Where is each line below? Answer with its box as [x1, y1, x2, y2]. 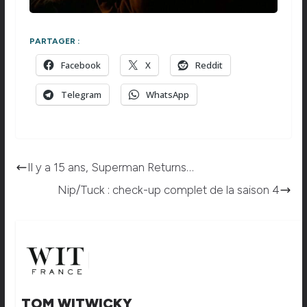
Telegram [60, 88, 101, 101]
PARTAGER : [29, 36, 79, 46]
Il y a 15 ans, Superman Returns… [27, 160, 194, 174]
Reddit [195, 58, 223, 71]
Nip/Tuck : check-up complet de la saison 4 [58, 182, 280, 197]
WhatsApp [145, 88, 189, 101]
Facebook [60, 58, 101, 71]
